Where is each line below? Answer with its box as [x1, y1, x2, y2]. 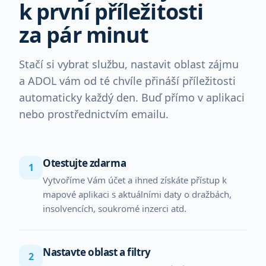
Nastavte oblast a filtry [43, 245, 151, 259]
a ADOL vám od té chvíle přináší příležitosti [19, 74, 236, 88]
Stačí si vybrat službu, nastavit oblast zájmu [19, 57, 239, 71]
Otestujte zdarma [43, 156, 126, 170]
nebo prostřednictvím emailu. [19, 107, 169, 121]
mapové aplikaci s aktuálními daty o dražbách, [43, 188, 232, 200]
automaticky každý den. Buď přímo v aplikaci [19, 90, 245, 104]
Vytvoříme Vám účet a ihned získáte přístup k [43, 174, 227, 186]
